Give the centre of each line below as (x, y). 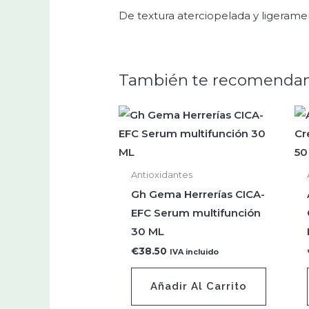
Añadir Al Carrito (199, 286)
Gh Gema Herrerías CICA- (198, 194)
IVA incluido (195, 252)
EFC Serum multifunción (196, 212)
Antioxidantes (162, 175)
